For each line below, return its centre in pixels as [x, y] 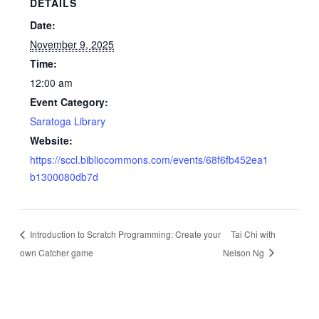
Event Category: [69, 102]
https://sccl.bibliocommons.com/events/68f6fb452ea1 [150, 160]
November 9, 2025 [72, 45]
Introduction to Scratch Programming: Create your [124, 234]
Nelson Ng [245, 252]
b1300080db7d [64, 177]
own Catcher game [56, 252]
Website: [52, 141]
